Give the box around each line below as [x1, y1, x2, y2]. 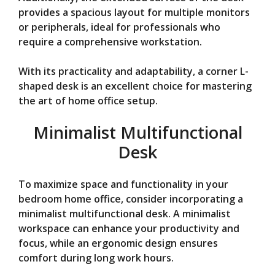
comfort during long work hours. [18, 250, 174, 265]
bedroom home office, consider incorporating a [18, 192, 243, 206]
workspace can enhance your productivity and [18, 221, 239, 235]
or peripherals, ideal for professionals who [18, 20, 220, 34]
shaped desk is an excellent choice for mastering [18, 79, 252, 93]
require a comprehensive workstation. [18, 34, 202, 48]
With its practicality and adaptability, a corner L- [18, 64, 249, 78]
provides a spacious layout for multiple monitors [18, 5, 250, 19]
